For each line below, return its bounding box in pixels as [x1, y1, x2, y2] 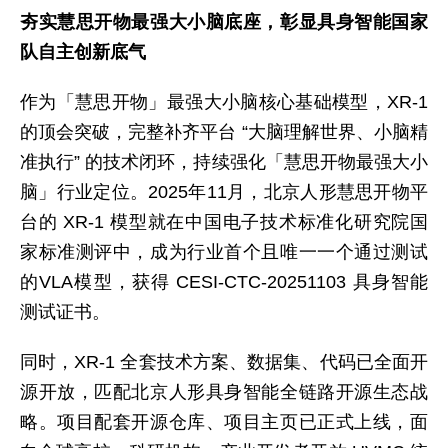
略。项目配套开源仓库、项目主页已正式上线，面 [20, 412, 428, 432]
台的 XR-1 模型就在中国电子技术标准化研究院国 [20, 212, 428, 232]
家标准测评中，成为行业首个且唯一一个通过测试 [20, 242, 428, 262]
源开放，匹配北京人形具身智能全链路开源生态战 [20, 382, 428, 402]
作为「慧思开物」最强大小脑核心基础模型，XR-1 [20, 92, 428, 112]
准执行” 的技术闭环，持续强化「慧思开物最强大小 [20, 152, 428, 172]
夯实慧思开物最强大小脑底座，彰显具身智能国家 [20, 12, 428, 32]
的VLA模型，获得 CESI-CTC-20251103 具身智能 [20, 272, 428, 292]
